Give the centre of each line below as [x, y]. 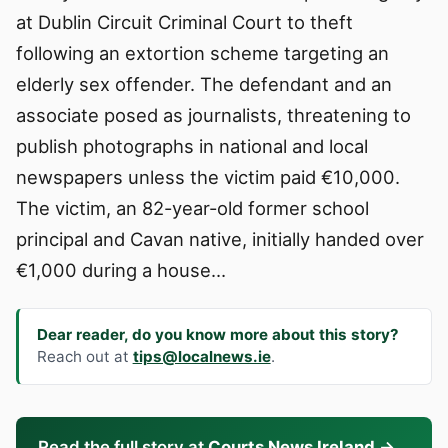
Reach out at [84, 357]
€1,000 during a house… [121, 269]
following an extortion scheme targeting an [202, 52]
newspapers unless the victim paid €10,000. [208, 176]
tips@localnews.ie [201, 357]
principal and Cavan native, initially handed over [220, 238]
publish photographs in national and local [192, 145]
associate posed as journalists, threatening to [213, 114]
